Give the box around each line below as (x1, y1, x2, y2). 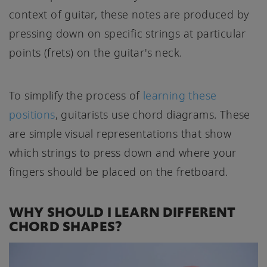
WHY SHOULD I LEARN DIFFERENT (9, 203, 236, 222)
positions (9, 107, 55, 122)
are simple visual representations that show (9, 126, 232, 141)
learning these (142, 88, 217, 103)
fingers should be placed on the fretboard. (9, 164, 228, 179)
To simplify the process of (9, 88, 143, 103)
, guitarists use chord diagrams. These (55, 107, 250, 122)
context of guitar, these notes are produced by (9, 7, 249, 22)
